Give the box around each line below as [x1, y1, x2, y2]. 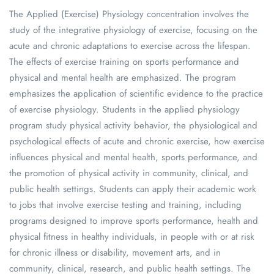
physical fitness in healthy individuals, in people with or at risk [9, 230, 254, 243]
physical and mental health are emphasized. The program [9, 71, 236, 84]
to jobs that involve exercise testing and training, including [9, 198, 242, 212]
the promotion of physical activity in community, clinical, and [9, 166, 248, 180]
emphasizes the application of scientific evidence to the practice [9, 87, 263, 100]
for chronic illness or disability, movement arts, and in [9, 246, 221, 259]
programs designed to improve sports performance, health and [9, 214, 258, 228]
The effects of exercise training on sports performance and [9, 55, 239, 68]
